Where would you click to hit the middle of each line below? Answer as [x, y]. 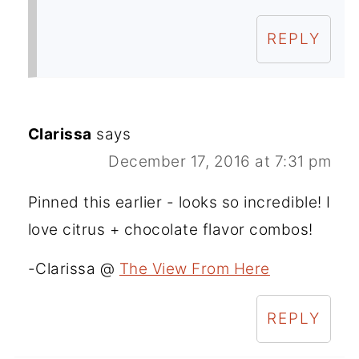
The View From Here [194, 268]
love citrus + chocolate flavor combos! [170, 229]
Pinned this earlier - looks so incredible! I [179, 202]
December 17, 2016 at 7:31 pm [220, 161]
